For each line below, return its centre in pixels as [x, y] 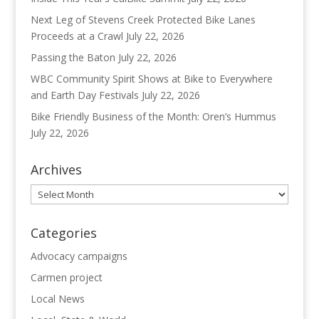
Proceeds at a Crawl [77, 36]
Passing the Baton [73, 58]
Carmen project [66, 278]
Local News [57, 299]
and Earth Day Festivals [84, 95]
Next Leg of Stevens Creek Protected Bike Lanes [143, 20]
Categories [63, 233]
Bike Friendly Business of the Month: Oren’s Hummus [153, 117]
